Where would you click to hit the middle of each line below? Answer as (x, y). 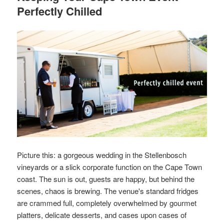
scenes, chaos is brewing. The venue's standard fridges (108, 191)
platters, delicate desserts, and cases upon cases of (102, 215)
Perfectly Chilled (60, 11)
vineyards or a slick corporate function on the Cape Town (110, 167)
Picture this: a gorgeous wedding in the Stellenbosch (102, 155)
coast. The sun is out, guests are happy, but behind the (106, 179)
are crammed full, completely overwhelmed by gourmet (107, 203)
